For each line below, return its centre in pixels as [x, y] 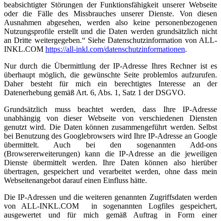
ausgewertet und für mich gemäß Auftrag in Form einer [110, 215]
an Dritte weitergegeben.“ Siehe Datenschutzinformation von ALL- [110, 40]
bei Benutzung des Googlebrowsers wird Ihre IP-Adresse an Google [110, 136]
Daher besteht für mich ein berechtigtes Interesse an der [110, 84]
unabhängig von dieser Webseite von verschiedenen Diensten [110, 118]
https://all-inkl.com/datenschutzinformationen [115, 49]
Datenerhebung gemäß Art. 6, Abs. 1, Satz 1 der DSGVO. [95, 92]
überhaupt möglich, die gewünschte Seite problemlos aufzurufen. [110, 75]
